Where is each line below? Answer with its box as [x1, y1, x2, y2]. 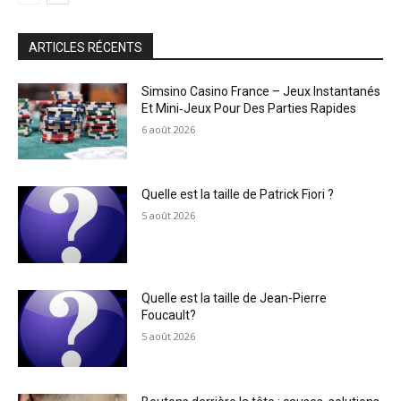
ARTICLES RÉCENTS [29, 39, 142, 55]
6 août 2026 [141, 122, 196, 136]
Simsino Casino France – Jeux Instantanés [141, 83, 381, 98]
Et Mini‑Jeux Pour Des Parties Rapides [141, 100, 357, 115]
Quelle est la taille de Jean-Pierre [141, 291, 328, 306]
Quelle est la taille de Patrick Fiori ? [141, 187, 335, 202]
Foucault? [141, 308, 197, 323]
